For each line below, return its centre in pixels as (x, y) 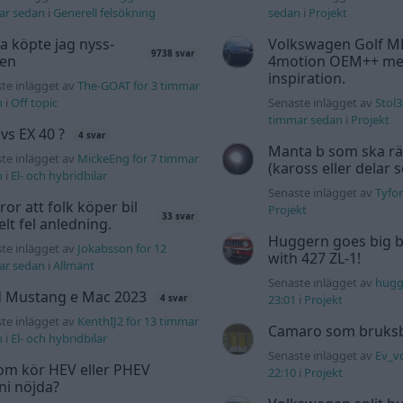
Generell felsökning (105, 13)
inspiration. (306, 79)
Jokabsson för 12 (122, 249)
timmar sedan (305, 120)
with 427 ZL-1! (314, 259)
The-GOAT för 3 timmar (139, 86)
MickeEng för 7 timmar (139, 159)
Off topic (35, 103)
